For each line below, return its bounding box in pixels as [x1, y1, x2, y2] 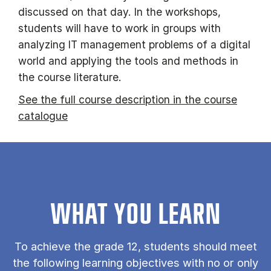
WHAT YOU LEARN [50, 201, 221, 230]
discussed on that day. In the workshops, [18, 5, 221, 19]
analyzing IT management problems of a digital [18, 38, 250, 51]
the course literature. [18, 71, 122, 84]
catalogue [18, 109, 68, 123]
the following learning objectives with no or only [13, 256, 258, 270]
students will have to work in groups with [18, 22, 221, 35]
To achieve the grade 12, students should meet [14, 240, 257, 253]
